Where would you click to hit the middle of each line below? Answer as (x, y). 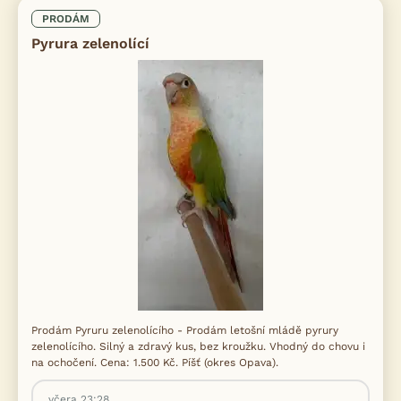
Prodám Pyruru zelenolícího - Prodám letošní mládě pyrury (185, 331)
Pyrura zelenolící (90, 44)
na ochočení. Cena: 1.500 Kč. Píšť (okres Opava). (155, 363)
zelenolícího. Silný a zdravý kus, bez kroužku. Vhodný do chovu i (198, 347)
